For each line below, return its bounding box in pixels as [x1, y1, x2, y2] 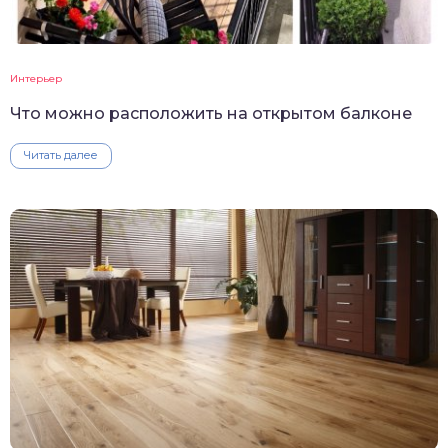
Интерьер [10, 71, 62, 85]
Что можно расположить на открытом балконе [10, 103, 412, 123]
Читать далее [24, 147, 98, 162]
